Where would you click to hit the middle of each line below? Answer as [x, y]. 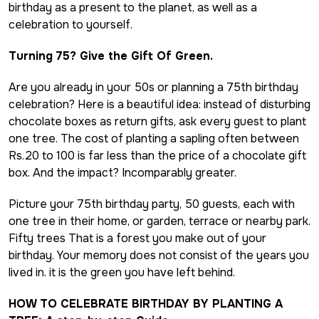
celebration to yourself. [70, 24]
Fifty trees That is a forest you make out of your [137, 238]
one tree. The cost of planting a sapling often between [154, 138]
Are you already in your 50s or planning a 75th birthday [153, 87]
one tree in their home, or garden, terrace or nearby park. [159, 221]
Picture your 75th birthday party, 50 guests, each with [152, 204]
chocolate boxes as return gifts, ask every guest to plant [157, 121]
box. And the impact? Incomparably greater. [122, 172]
